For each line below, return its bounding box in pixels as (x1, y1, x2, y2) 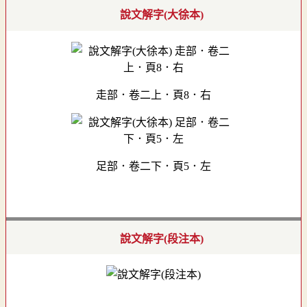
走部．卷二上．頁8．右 (96, 88, 211, 101)
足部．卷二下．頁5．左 (96, 160, 211, 172)
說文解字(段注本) (120, 232, 204, 245)
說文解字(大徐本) (120, 8, 204, 21)
